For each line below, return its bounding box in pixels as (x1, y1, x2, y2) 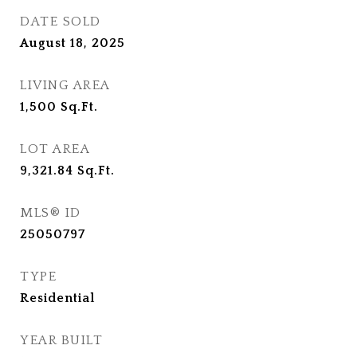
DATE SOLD (20, 14, 101, 29)
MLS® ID (20, 206, 81, 220)
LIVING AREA (20, 78, 111, 92)
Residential (20, 291, 95, 305)
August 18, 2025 (20, 36, 125, 50)
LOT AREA (20, 142, 90, 156)
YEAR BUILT (20, 333, 103, 347)
